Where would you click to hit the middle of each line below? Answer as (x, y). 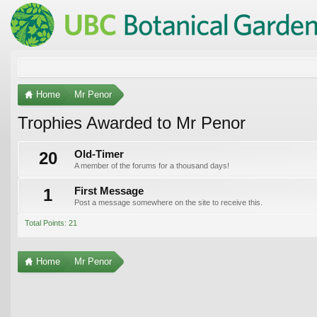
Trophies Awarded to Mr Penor (132, 122)
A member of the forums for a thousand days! (152, 165)
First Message (109, 191)
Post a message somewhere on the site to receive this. (168, 202)
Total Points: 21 (51, 223)
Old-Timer (99, 154)
